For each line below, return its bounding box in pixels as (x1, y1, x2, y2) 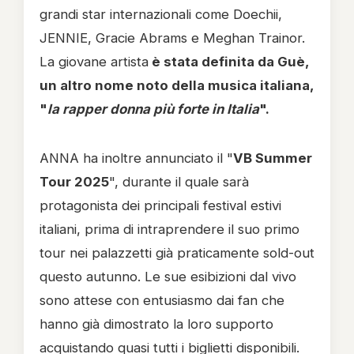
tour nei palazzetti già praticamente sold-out (40, 245, 314, 261)
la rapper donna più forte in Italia (47, 101, 259, 117)
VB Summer (233, 150, 312, 166)
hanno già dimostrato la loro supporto (40, 316, 273, 332)
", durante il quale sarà (109, 174, 249, 190)
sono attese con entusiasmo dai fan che (40, 292, 284, 308)
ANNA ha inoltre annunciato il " (40, 150, 233, 166)
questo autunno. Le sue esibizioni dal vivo (40, 269, 296, 284)
